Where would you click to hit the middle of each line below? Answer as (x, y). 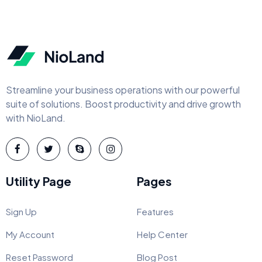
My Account (30, 234)
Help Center (162, 234)
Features (155, 211)
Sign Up (21, 211)
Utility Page (39, 181)
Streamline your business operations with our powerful (123, 89)
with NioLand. (36, 118)
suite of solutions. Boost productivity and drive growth (123, 104)
